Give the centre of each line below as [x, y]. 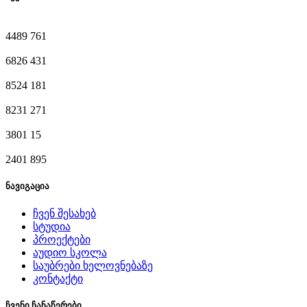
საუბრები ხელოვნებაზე [93, 265]
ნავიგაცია [27, 186]
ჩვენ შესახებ [64, 213]
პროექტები [62, 239]
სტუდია [52, 226]
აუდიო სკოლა [70, 252]
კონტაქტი [58, 278]
